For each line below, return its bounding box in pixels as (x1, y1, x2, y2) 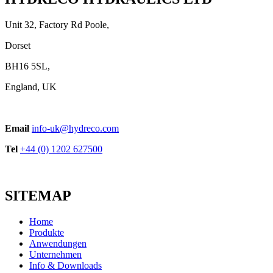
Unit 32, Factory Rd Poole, (5, 19, 109, 30)
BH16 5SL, (5, 61, 50, 72)
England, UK (5, 82, 57, 93)
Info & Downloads (29, 260, 102, 271)
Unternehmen (29, 249, 82, 260)
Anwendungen (29, 238, 87, 249)
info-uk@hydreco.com (32, 123, 119, 134)
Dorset (5, 40, 33, 51)
